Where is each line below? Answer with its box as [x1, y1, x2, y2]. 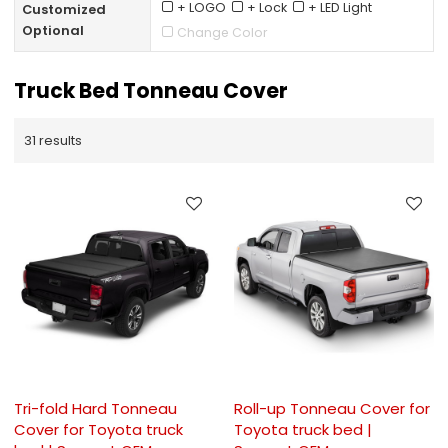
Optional [21, 20, 84, 40]
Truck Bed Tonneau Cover [14, 76, 289, 106]
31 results [24, 130, 83, 150]
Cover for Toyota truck [14, 419, 184, 441]
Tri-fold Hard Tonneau [14, 398, 178, 420]
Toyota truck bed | [234, 419, 372, 441]
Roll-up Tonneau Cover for [234, 398, 430, 420]
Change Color [177, 23, 269, 41]
